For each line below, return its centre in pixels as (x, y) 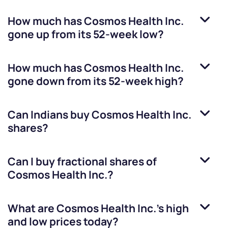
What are (32, 208)
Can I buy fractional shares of (82, 162)
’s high (173, 208)
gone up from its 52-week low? (86, 34)
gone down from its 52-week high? (96, 81)
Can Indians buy (50, 115)
